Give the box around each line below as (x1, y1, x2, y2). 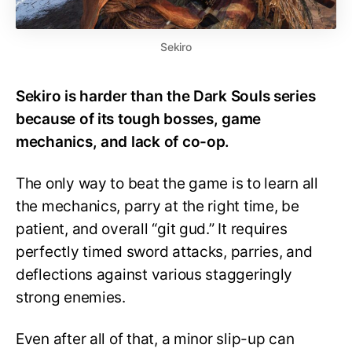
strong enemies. (16, 288, 132, 307)
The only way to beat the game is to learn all (16, 174, 318, 193)
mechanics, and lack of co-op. (16, 133, 230, 152)
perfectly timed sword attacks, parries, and (16, 243, 313, 262)
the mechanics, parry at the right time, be (16, 197, 299, 216)
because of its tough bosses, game (16, 110, 262, 129)
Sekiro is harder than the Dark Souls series (16, 87, 316, 106)
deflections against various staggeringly (16, 266, 293, 284)
